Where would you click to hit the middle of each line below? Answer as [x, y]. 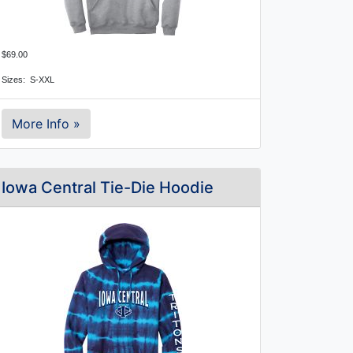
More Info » [46, 124]
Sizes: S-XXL [28, 80]
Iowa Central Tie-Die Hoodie [108, 188]
